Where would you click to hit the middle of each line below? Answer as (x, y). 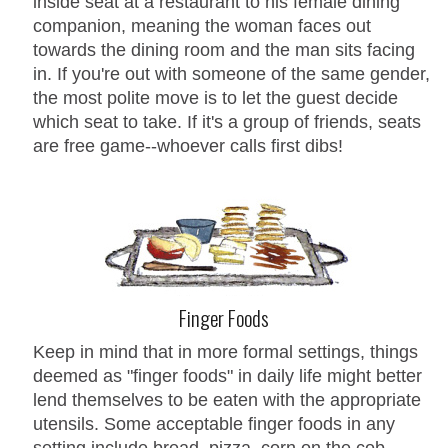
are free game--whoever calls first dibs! (188, 145)
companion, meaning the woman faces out (202, 25)
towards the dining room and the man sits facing (224, 49)
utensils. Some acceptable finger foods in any (214, 423)
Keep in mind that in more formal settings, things (225, 351)
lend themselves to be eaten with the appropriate (227, 399)
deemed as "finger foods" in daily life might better (227, 375)
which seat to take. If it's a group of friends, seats (227, 121)
